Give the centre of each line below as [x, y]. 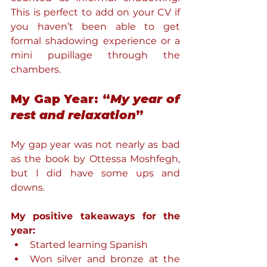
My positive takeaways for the [95, 216]
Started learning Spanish [89, 245]
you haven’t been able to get [95, 27]
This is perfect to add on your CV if [95, 12]
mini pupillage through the [95, 55]
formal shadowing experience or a [95, 41]
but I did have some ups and [95, 173]
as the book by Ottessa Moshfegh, [95, 159]
